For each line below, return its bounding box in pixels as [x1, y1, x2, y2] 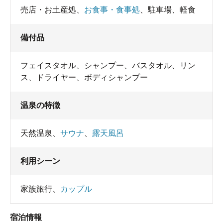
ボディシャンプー [84, 73, 148, 82]
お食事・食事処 [84, 5, 140, 14]
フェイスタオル [20, 61, 76, 70]
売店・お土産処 [20, 5, 76, 14]
